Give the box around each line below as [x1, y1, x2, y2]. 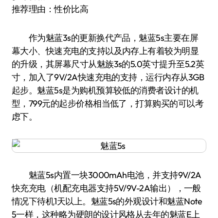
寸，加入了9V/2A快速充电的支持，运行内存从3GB [12, 72, 204, 83]
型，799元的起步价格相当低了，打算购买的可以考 [12, 98, 204, 109]
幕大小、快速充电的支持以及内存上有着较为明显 [12, 45, 199, 56]
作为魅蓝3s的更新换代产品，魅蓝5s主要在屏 [12, 32, 199, 43]
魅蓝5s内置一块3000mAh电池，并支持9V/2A [12, 169, 201, 181]
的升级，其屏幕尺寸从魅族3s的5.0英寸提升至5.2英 [12, 58, 204, 70]
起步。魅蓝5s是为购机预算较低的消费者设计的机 [12, 85, 199, 96]
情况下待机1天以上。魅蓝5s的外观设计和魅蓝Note [12, 196, 202, 207]
